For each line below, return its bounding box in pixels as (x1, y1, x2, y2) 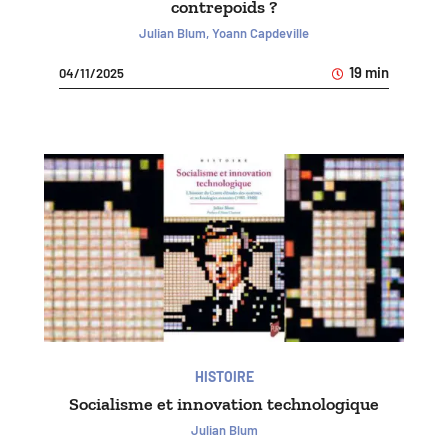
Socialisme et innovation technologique (69, 392, 379, 415)
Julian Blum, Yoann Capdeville (139, 25, 309, 42)
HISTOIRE (194, 367, 254, 385)
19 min (346, 63, 389, 82)
